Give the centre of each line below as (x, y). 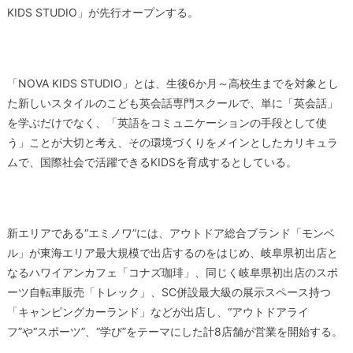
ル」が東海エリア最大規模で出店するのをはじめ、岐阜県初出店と (172, 252)
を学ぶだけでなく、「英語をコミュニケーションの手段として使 (167, 122)
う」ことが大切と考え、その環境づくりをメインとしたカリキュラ (172, 142)
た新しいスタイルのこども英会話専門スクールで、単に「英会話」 (172, 102)
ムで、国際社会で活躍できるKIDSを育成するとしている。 (152, 162)
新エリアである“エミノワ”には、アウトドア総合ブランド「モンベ (171, 232)
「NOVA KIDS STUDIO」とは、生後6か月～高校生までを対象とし (173, 83)
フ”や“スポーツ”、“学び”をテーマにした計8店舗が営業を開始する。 (175, 331)
